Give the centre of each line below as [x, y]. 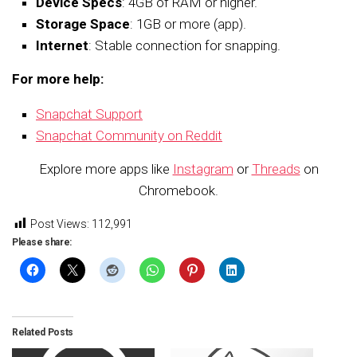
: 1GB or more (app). [188, 24]
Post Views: [60, 224]
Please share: [42, 243]
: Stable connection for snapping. [184, 46]
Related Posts [43, 333]
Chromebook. [178, 191]
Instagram [203, 169]
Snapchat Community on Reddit [129, 136]
